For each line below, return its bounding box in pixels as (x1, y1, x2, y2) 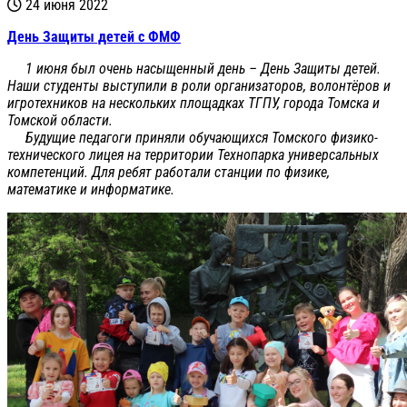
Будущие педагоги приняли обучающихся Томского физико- (7, 128, 378, 146)
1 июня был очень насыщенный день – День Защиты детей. (7, 59, 381, 77)
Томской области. (7, 111, 113, 129)
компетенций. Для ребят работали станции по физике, (7, 163, 330, 181)
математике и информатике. (7, 180, 174, 198)
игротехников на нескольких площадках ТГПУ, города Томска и (7, 94, 380, 112)
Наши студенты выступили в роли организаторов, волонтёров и (7, 76, 391, 94)
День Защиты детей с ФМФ (7, 27, 181, 45)
